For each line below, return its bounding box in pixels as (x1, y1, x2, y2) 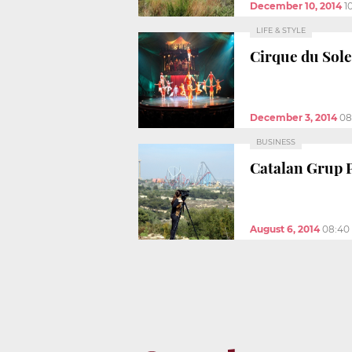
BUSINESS (256, 137, 295, 146)
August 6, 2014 (250, 222, 320, 235)
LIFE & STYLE (256, 25, 306, 35)
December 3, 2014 (250, 111, 337, 123)
